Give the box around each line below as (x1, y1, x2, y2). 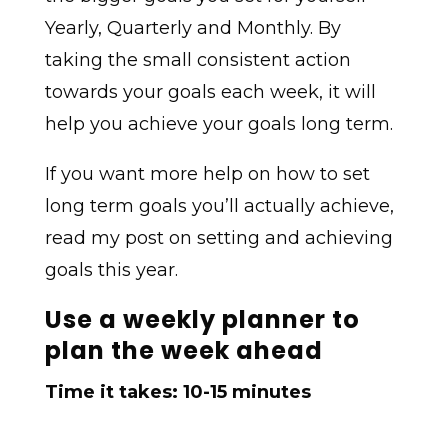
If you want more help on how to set (44, 163, 370, 186)
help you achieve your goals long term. (44, 113, 393, 136)
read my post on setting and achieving (44, 227, 393, 250)
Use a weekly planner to (44, 303, 360, 337)
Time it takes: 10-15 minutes (44, 381, 311, 404)
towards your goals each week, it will (44, 81, 376, 104)
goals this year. (44, 259, 178, 282)
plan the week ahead (44, 334, 323, 368)
